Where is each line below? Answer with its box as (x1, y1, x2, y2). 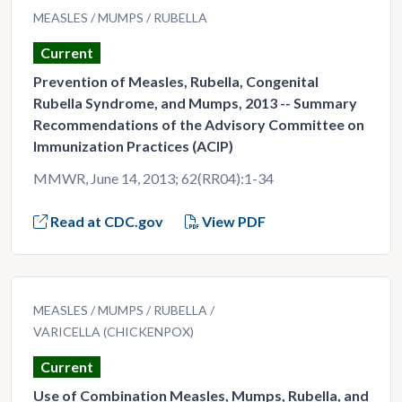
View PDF (199, 213, 266, 230)
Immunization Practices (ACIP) (33, 137, 233, 154)
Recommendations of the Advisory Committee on (33, 116, 364, 133)
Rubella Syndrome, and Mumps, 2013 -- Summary (33, 94, 357, 111)
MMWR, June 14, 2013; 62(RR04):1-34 (33, 170, 274, 187)
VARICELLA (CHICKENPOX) (33, 324, 197, 339)
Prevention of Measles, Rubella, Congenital (33, 73, 319, 90)
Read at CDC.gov (48, 213, 163, 230)
